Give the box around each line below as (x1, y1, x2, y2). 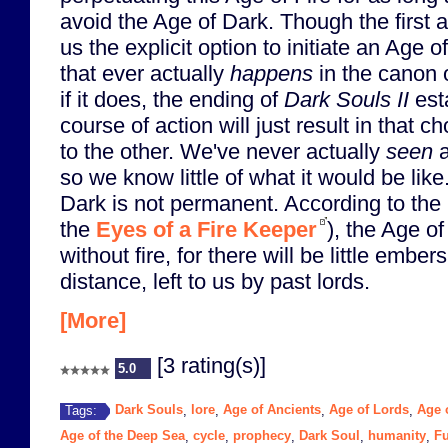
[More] (60, 307, 126, 333)
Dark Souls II (284, 86, 409, 112)
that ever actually (60, 60, 230, 86)
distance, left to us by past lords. (60, 268, 370, 294)
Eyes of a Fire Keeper (96, 216, 317, 242)
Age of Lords (329, 402, 409, 418)
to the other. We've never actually (60, 138, 386, 164)
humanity (368, 428, 426, 444)
